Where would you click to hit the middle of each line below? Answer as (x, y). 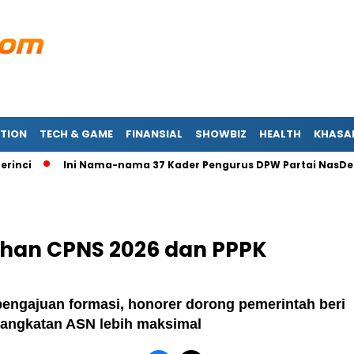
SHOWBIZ (221, 134)
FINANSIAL (154, 134)
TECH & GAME (76, 134)
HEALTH (280, 134)
